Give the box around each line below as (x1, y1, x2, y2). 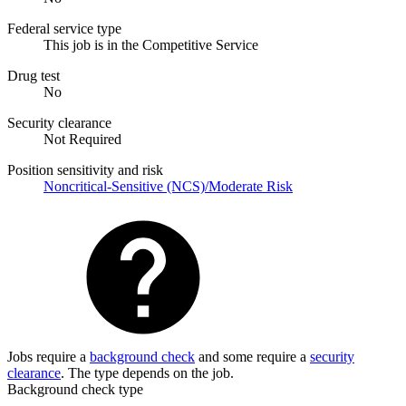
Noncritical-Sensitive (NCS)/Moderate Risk (43, 178, 293, 194)
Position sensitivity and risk (7, 161, 163, 178)
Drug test (7, 67, 60, 83)
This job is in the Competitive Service (43, 36, 258, 53)
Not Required (43, 130, 121, 147)
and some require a (195, 348, 310, 364)
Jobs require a (7, 348, 90, 364)
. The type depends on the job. (61, 364, 234, 381)
